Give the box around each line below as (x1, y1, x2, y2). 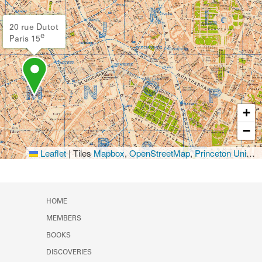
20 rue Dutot (9, 24, 58, 32)
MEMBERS (46, 215, 81, 222)
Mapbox (94, 146, 125, 159)
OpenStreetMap (129, 146, 190, 159)
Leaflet (38, 146, 66, 159)
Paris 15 (9, 35, 40, 44)
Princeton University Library (195, 146, 246, 159)
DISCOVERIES (46, 249, 92, 256)
